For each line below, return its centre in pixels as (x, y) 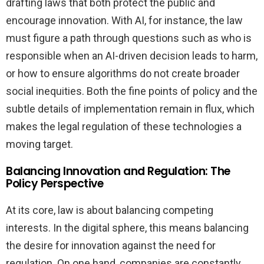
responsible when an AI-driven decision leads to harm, (132, 56)
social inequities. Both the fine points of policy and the (132, 91)
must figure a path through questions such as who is (129, 38)
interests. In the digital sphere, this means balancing (127, 228)
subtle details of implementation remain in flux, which (130, 109)
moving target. (39, 144)
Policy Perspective (55, 184)
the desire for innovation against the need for (111, 246)
